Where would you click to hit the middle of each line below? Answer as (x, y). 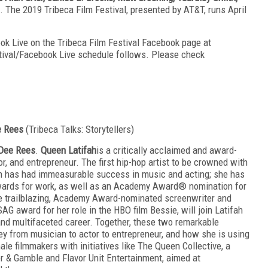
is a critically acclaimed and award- (167, 150)
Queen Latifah (68, 150)
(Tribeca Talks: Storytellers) (80, 129)
